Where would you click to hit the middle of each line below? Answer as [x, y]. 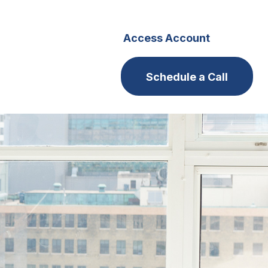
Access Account [166, 38]
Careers [53, 38]
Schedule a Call [187, 77]
